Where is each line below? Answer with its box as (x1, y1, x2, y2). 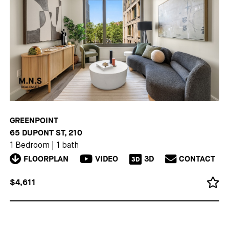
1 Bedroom (10, 141, 50, 150)
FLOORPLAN (23, 154, 68, 165)
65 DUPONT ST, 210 (10, 127, 83, 138)
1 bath (56, 141, 79, 150)
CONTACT (178, 154, 215, 165)
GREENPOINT (10, 115, 59, 126)
